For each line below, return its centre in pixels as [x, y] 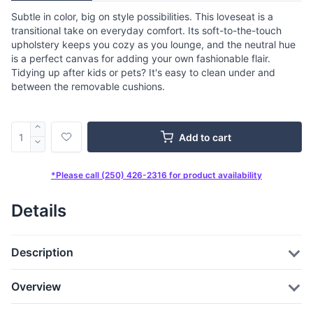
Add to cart [205, 137]
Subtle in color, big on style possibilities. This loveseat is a [142, 16]
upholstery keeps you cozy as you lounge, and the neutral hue [153, 44]
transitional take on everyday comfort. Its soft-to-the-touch [146, 30]
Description [42, 252]
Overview [36, 286]
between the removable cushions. [88, 86]
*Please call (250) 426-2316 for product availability [156, 175]
